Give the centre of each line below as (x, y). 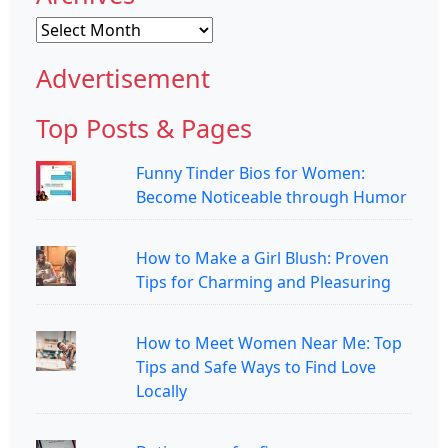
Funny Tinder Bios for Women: (250, 173)
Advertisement (123, 78)
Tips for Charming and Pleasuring (263, 282)
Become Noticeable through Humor (271, 197)
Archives (67, 28)
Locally (161, 391)
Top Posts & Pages (144, 128)
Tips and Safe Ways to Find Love (256, 367)
